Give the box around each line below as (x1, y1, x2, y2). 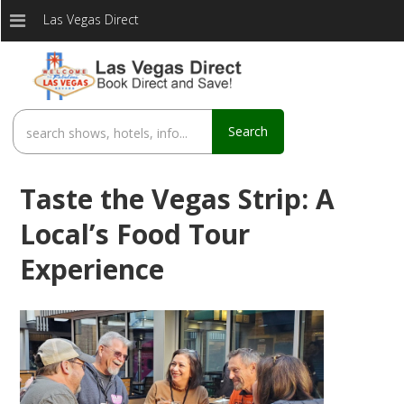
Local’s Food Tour (19, 215, 250, 252)
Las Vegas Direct (43, 11, 139, 28)
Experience (19, 250, 164, 288)
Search (228, 122, 269, 140)
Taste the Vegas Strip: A (19, 179, 335, 217)
